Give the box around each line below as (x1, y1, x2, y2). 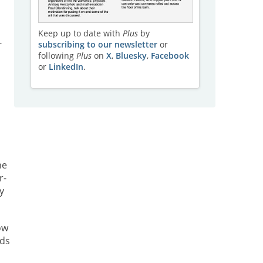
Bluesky (115, 50, 147, 62)
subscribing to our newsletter (38, 39, 157, 50)
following (38, 50, 76, 62)
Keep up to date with (38, 28, 123, 39)
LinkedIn (48, 61, 83, 73)
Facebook (150, 50, 189, 62)
